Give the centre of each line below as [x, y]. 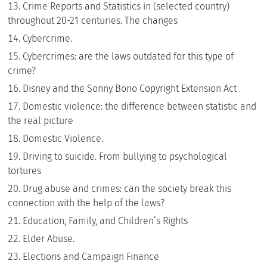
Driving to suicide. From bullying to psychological [125, 156]
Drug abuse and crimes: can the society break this [127, 189]
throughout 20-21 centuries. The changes [93, 21]
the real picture [41, 121]
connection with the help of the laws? [86, 203]
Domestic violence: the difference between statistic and [140, 106]
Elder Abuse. [49, 239]
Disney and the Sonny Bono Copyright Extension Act [130, 89]
